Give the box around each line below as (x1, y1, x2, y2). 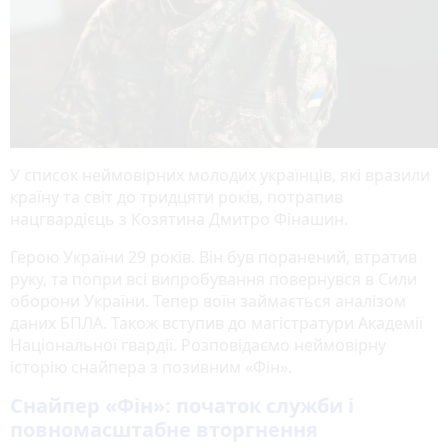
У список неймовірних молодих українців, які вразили (10, 164, 430, 187)
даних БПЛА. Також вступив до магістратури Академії (10, 312, 423, 335)
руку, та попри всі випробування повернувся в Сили (10, 268, 417, 291)
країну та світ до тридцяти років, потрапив (10, 186, 343, 209)
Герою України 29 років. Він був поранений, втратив (10, 246, 417, 269)
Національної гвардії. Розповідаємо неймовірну (10, 334, 386, 357)
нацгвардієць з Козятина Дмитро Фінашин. (10, 208, 348, 231)
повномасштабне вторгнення (10, 416, 318, 444)
